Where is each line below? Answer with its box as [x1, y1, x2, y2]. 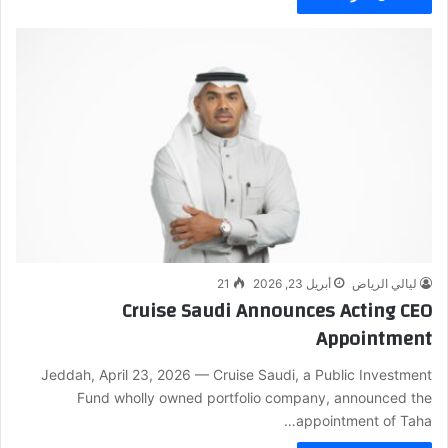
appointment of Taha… [296, 411, 432, 429]
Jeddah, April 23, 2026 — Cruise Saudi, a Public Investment [41, 365, 432, 383]
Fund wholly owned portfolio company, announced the [77, 388, 432, 406]
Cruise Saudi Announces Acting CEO [122, 291, 432, 329]
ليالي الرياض [352, 275, 417, 291]
